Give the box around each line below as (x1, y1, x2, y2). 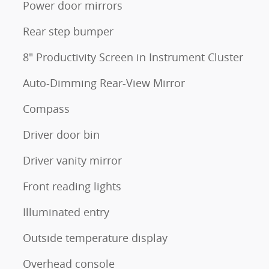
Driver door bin (23, 127, 100, 142)
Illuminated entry (23, 205, 109, 220)
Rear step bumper (23, 24, 113, 39)
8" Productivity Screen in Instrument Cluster (23, 50, 243, 65)
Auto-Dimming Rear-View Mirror (23, 76, 185, 91)
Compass (23, 101, 70, 116)
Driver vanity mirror (23, 153, 122, 168)
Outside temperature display (23, 231, 168, 246)
